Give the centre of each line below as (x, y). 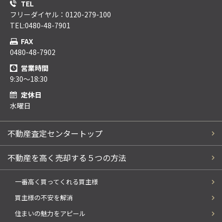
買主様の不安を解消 (44, 197)
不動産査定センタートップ (55, 133)
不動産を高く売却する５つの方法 (67, 157)
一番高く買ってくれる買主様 (56, 181)
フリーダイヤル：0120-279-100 (60, 14)
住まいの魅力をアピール (50, 213)
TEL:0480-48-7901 (40, 25)
